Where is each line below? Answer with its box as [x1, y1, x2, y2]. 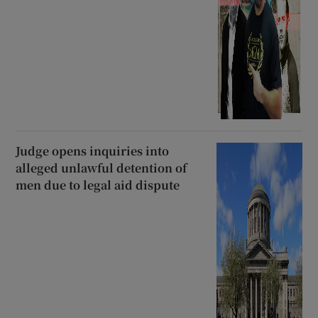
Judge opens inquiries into [16, 143, 170, 160]
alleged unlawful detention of [16, 160, 187, 177]
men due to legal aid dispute [16, 177, 180, 194]
